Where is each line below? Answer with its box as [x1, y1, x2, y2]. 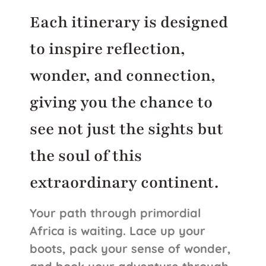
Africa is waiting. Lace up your [30, 223, 205, 239]
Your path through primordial [30, 205, 201, 221]
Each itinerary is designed [30, 11, 228, 33]
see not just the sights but [30, 118, 223, 140]
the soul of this [30, 144, 142, 166]
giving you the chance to [30, 91, 213, 113]
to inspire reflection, [30, 37, 185, 59]
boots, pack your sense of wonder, [30, 241, 231, 256]
